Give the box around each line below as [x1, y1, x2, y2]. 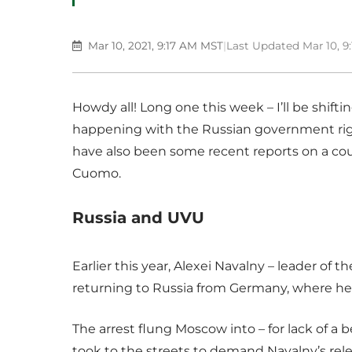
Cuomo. [72, 166, 121, 181]
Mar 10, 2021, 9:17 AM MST [85, 38, 223, 52]
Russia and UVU [72, 208, 204, 227]
